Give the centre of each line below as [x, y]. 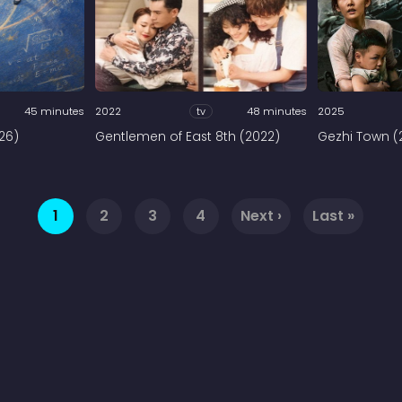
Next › [261, 215]
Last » [333, 215]
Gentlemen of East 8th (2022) [187, 137]
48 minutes [277, 111]
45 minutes [54, 111]
